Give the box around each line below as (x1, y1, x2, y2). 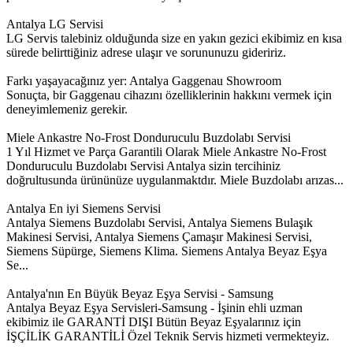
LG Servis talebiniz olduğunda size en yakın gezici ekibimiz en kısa (6, 32, 342, 46)
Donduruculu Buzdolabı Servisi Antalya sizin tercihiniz (6, 159, 281, 173)
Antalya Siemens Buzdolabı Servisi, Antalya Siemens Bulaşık (6, 216, 313, 230)
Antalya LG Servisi (6, 17, 103, 32)
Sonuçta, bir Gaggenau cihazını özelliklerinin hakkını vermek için (6, 88, 332, 102)
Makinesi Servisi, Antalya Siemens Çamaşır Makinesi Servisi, (6, 230, 312, 244)
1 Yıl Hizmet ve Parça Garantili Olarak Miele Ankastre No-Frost (6, 145, 326, 159)
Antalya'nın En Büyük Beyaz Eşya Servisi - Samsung (6, 287, 273, 301)
